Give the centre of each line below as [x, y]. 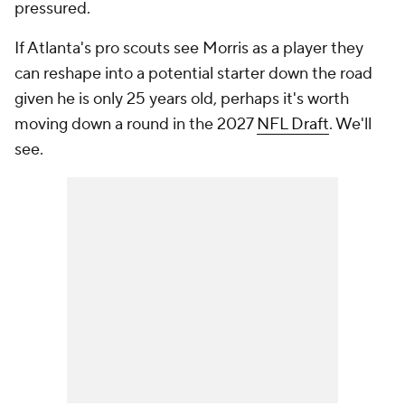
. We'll [350, 124]
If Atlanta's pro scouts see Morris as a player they [189, 48]
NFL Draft [293, 124]
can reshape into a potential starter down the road [193, 74]
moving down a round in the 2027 [136, 124]
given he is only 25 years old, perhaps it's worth [182, 99]
